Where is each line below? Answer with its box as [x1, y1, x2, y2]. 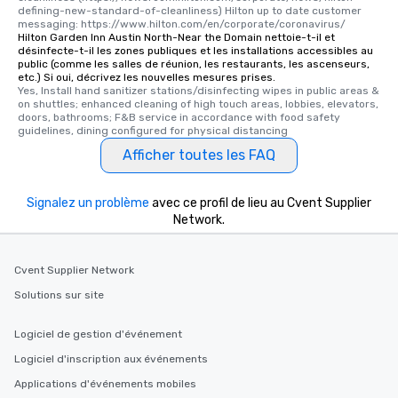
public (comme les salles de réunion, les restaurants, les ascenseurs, [18, 57, 370, 70]
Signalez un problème [27, 195, 149, 211]
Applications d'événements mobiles [14, 378, 196, 390]
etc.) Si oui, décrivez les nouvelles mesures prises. [18, 70, 275, 84]
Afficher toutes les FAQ [123, 146, 275, 163]
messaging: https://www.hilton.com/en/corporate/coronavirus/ [18, 17, 346, 30]
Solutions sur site [14, 289, 104, 301]
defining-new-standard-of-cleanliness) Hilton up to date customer [18, 4, 362, 17]
